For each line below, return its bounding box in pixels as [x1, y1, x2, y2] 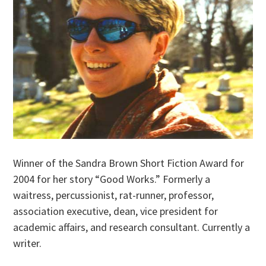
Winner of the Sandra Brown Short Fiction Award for [13, 156, 245, 170]
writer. [13, 236, 42, 250]
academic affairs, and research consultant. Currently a [13, 220, 251, 234]
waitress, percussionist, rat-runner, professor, [13, 188, 214, 202]
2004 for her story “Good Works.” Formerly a [13, 172, 211, 186]
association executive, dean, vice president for [13, 204, 218, 218]
